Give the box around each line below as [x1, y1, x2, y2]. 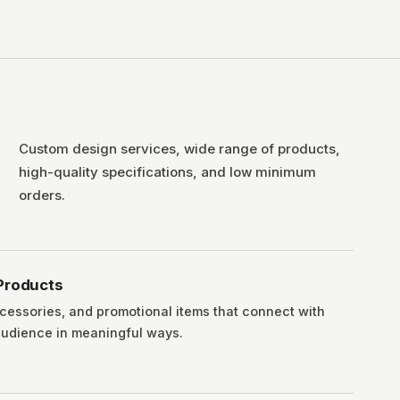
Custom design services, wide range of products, [18, 140, 340, 157]
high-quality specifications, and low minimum [18, 163, 316, 180]
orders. [18, 187, 65, 204]
